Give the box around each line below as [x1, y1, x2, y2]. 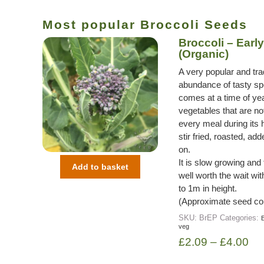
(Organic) [178, 47, 229, 60]
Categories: [219, 213, 261, 222]
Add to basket [71, 162, 128, 172]
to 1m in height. [178, 183, 237, 193]
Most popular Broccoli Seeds [42, 17, 247, 31]
